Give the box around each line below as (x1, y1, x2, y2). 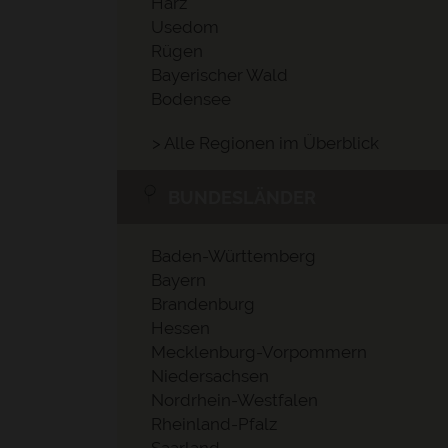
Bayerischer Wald (151, 65, 288, 85)
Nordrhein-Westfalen (151, 390, 318, 410)
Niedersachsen (151, 366, 269, 386)
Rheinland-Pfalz (151, 414, 277, 434)
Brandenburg (151, 294, 255, 314)
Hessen (151, 318, 210, 338)
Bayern (151, 270, 206, 290)
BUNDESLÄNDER (168, 186, 316, 208)
